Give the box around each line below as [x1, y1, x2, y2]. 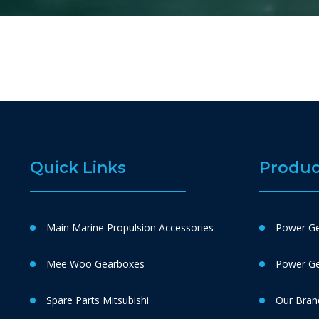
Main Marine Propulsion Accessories [46, 221, 214, 234]
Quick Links [29, 158, 126, 177]
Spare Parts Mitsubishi [46, 293, 149, 307]
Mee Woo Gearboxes [46, 257, 145, 271]
